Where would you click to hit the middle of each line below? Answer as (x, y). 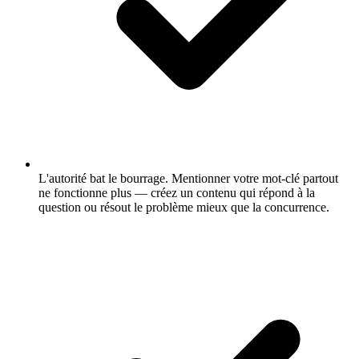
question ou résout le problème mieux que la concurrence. (184, 207)
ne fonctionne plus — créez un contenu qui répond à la (177, 192)
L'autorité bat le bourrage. (103, 178)
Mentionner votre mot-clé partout (253, 178)
